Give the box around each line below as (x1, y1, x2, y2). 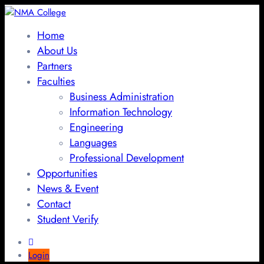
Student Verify (37, 211, 98, 227)
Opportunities (37, 165, 97, 181)
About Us (37, 42, 77, 58)
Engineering (70, 119, 123, 135)
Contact (37, 196, 71, 212)
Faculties (37, 73, 75, 89)
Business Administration (70, 88, 174, 104)
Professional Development (70, 150, 184, 166)
